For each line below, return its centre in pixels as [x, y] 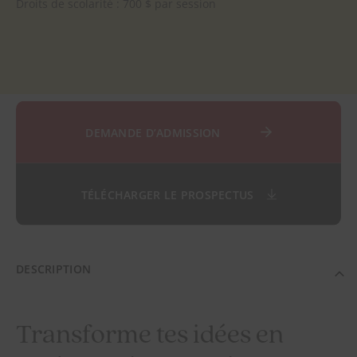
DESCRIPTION [54, 269]
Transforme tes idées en [150, 336]
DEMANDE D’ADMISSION [153, 132]
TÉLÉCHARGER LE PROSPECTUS [167, 194]
